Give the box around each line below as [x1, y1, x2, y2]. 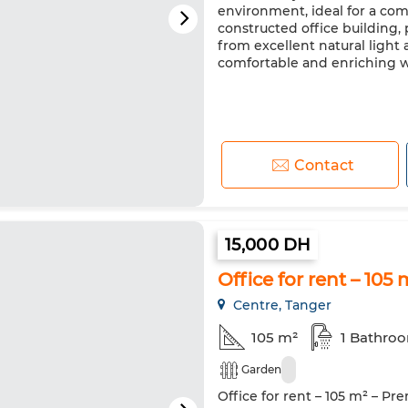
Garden [241, 362, 281, 376]
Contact [293, 156, 354, 174]
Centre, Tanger [229, 297, 331, 313]
